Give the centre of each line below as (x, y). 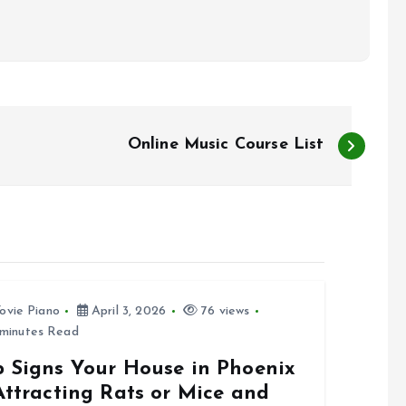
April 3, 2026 (127, 312)
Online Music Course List (226, 145)
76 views (223, 312)
